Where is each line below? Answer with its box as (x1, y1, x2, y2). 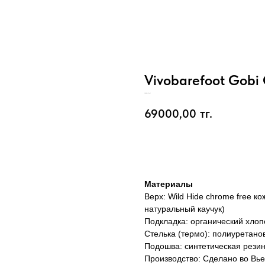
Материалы (144, 179, 193, 189)
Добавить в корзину (162, 141, 247, 151)
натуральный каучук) (144, 203, 225, 214)
